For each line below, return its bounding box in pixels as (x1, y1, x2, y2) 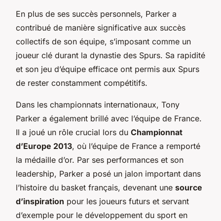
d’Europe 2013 (16, 141, 72, 151)
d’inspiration (16, 196, 64, 206)
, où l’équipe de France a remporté (72, 141, 200, 151)
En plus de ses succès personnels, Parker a (16, 8, 177, 19)
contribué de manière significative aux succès (16, 22, 185, 33)
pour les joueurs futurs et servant (64, 196, 189, 206)
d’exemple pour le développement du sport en (16, 210, 187, 220)
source (175, 182, 202, 192)
